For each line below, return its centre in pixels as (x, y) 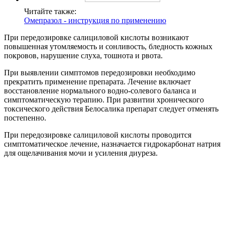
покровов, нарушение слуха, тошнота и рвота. (83, 56)
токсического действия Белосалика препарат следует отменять (111, 109)
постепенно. (25, 118)
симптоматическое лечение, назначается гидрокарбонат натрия (112, 144)
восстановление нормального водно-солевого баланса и (100, 91)
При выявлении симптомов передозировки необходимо (100, 73)
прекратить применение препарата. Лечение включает (97, 82)
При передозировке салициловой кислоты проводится (98, 135)
